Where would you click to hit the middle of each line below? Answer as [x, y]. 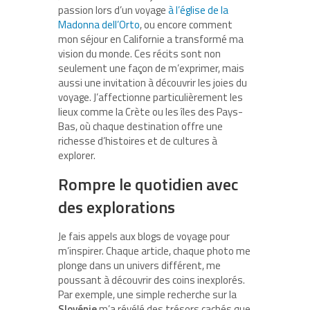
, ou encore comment [186, 24]
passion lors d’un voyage [113, 10]
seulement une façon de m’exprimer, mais [151, 68]
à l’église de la [198, 10]
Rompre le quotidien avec [148, 184]
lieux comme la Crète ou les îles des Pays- [151, 111]
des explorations [117, 207]
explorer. [77, 155]
